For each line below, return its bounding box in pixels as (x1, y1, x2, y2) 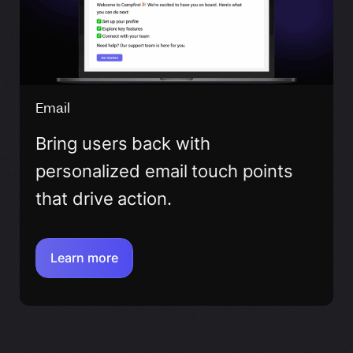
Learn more (50, 250, 118, 266)
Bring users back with (35, 133, 211, 154)
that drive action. (35, 188, 173, 210)
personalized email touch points (35, 161, 294, 182)
